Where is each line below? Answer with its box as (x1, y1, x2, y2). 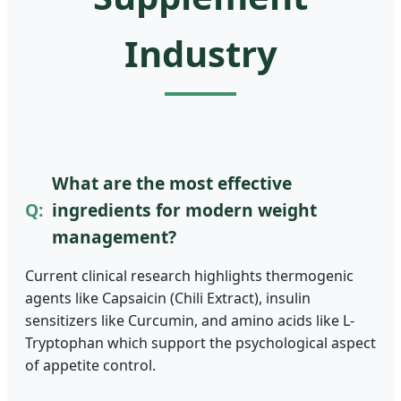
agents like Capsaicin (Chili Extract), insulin (25, 287, 311, 308)
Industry (124, 28, 277, 78)
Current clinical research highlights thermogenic (25, 265, 354, 286)
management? (52, 224, 176, 249)
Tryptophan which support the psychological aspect (25, 332, 376, 353)
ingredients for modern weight (52, 197, 317, 222)
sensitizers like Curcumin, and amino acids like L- (25, 310, 354, 330)
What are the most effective (52, 170, 292, 195)
